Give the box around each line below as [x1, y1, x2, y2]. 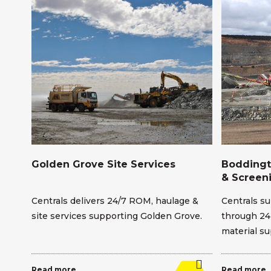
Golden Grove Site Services [31, 158, 175, 170]
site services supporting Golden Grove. [31, 210, 202, 221]
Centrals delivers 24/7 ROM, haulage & [31, 195, 198, 206]
